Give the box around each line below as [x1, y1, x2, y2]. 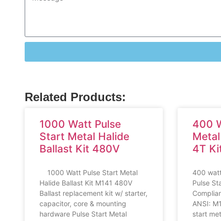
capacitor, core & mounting [39, 199, 126, 208]
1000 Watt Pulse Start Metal [39, 168, 138, 177]
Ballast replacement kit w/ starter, [39, 188, 147, 197]
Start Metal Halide [39, 130, 129, 143]
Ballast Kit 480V [39, 142, 120, 155]
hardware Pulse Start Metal [39, 209, 127, 218]
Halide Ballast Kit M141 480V [39, 178, 132, 187]
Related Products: [25, 90, 126, 104]
